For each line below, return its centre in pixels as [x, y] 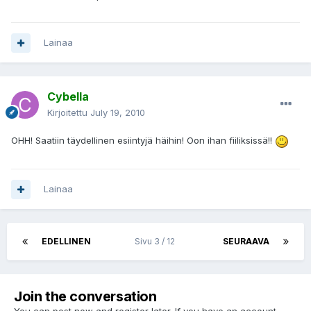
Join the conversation [85, 297]
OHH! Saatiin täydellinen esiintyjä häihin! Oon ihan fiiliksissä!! [143, 141]
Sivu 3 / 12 [157, 242]
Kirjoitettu [69, 113]
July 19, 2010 [118, 113]
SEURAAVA [246, 242]
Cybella [68, 97]
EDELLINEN [66, 242]
